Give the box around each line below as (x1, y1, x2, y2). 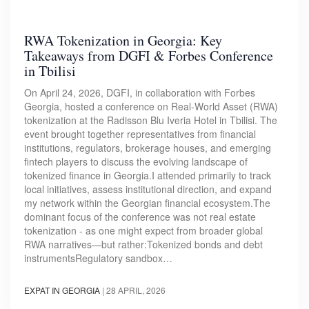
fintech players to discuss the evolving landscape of (24, 154, 248, 169)
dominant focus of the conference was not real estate (24, 210, 256, 224)
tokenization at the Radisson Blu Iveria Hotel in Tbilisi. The (24, 113, 277, 128)
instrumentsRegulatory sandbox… (24, 251, 172, 266)
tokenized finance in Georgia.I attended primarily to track (24, 168, 271, 183)
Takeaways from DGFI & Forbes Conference (24, 46, 273, 66)
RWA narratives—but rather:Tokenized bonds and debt (24, 237, 263, 252)
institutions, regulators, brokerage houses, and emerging (24, 141, 271, 155)
